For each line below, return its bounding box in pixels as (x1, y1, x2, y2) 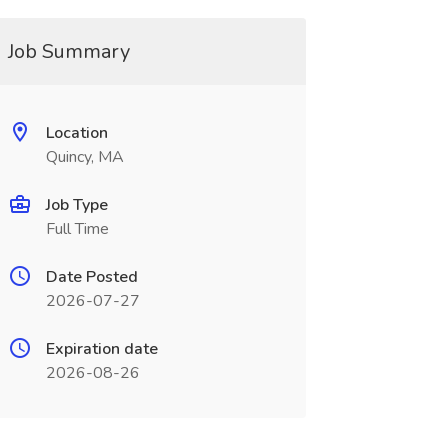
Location (45, 122, 108, 144)
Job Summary (7, 38, 130, 65)
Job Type (45, 194, 108, 216)
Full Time (45, 218, 109, 240)
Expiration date (45, 338, 158, 360)
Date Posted (45, 266, 138, 288)
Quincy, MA (45, 146, 124, 168)
